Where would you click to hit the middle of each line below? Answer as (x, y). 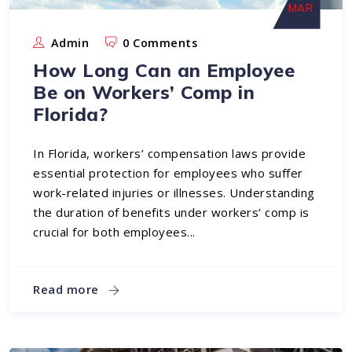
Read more (68, 289)
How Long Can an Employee (164, 70)
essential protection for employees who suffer (168, 173)
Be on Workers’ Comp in (144, 92)
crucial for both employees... (114, 232)
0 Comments (160, 43)
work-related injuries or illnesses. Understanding (174, 193)
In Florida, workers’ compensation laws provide (170, 154)
